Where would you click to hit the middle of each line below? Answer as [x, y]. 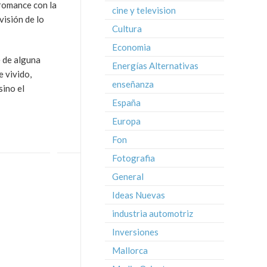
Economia [131, 47]
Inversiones [135, 232]
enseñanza [133, 84]
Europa [126, 121]
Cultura [127, 29]
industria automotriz [153, 213]
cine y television [144, 10]
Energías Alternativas [155, 66]
